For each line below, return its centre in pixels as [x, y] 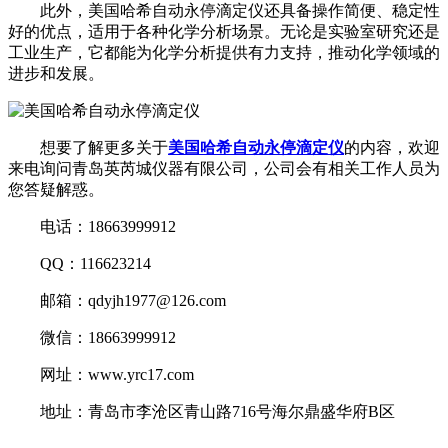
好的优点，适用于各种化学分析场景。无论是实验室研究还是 [224, 32]
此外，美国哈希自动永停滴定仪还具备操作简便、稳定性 [224, 11]
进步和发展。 [56, 74]
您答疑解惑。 [56, 190]
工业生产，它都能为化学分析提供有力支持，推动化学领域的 [224, 53]
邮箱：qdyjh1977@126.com [117, 301]
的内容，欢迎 [392, 148]
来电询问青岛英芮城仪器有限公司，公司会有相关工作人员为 [224, 169]
